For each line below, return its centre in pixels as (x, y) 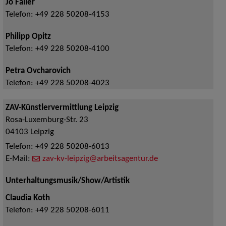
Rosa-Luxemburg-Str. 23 (47, 120)
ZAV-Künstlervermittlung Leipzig (62, 108)
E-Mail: (19, 159)
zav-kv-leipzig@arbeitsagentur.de (100, 159)
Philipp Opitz (28, 37)
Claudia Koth (27, 199)
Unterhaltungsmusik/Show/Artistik (67, 181)
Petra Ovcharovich (38, 71)
